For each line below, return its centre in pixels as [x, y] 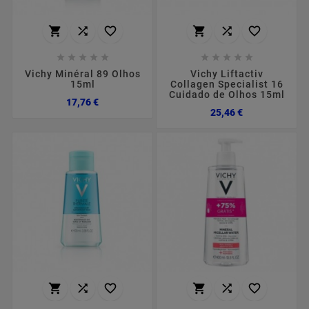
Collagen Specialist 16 [227, 84]
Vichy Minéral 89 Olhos [82, 74]
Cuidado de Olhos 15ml [227, 95]
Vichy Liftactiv [227, 74]
